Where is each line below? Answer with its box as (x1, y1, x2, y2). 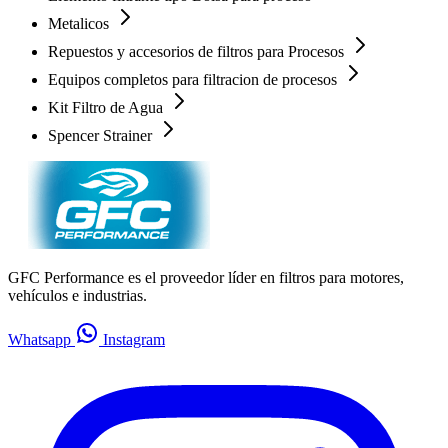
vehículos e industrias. (8, 286, 147, 304)
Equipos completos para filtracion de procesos (48, 70, 341, 88)
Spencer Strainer (48, 126, 156, 144)
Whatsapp (8, 330, 75, 348)
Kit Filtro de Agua (48, 98, 167, 116)
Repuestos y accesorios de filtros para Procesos (48, 42, 348, 60)
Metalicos (48, 14, 113, 32)
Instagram (99, 330, 165, 348)
